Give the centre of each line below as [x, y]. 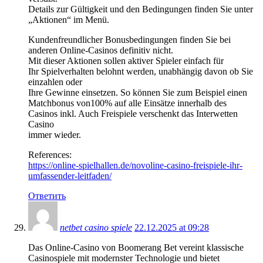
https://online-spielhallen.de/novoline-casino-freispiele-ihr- [135, 165]
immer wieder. [55, 134]
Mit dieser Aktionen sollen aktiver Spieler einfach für [126, 60]
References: [50, 154]
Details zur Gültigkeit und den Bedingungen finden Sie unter [141, 9]
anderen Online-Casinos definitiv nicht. [101, 50]
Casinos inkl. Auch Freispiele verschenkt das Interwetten [133, 113]
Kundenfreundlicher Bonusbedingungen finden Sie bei [129, 39]
